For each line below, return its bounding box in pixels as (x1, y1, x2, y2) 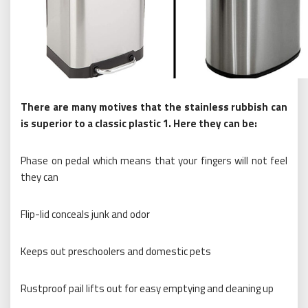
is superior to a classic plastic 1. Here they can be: (21, 115, 257, 132)
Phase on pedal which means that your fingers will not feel (21, 153, 287, 169)
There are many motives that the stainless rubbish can (21, 99, 287, 115)
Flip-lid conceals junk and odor (21, 206, 150, 223)
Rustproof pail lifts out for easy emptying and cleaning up (21, 280, 274, 297)
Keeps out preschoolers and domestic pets (21, 243, 211, 260)
